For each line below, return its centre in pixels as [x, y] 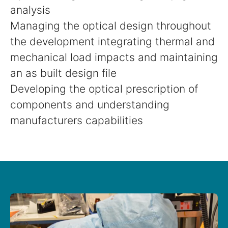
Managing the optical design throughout [111, 26]
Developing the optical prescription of [104, 89]
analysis [30, 10]
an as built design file [63, 73]
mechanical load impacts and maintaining [114, 58]
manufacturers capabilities [77, 121]
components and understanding [90, 105]
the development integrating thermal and [112, 42]
